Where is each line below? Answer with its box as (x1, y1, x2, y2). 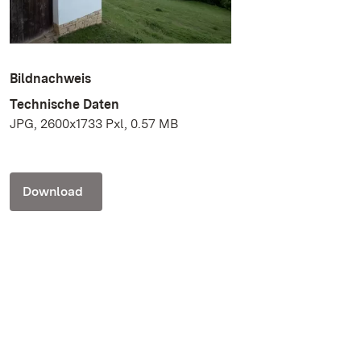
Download (23, 184, 83, 200)
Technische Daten (10, 97, 119, 113)
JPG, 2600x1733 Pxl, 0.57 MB (10, 116, 178, 132)
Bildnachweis (10, 71, 91, 87)
